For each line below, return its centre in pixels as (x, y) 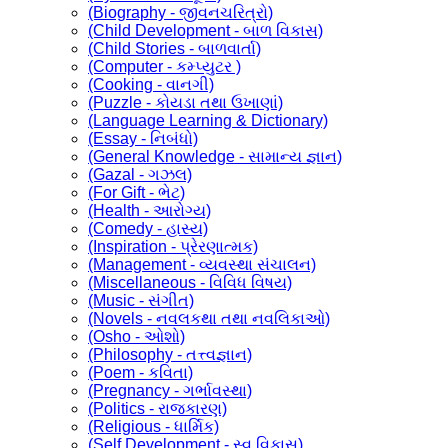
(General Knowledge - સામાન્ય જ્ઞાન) (215, 156)
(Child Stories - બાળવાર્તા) (174, 48)
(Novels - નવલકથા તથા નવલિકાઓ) (209, 318)
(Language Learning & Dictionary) (208, 120)
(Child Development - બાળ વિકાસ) (205, 30)
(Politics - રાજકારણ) (157, 408)
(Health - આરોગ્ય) (149, 210)
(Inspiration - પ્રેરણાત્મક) (173, 246)
